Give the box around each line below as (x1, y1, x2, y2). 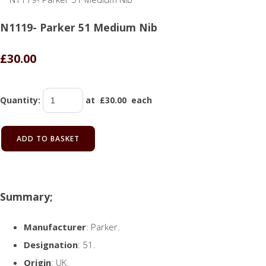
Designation (24, 238, 78, 251)
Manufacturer (24, 220, 86, 233)
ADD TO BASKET (17, 133, 80, 144)
